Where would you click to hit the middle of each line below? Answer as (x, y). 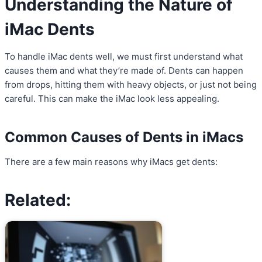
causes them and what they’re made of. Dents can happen (124, 71)
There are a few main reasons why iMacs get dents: (111, 162)
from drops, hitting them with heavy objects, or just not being (131, 85)
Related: (38, 200)
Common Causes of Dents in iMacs (124, 137)
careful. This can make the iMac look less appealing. (112, 99)
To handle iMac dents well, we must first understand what (124, 57)
